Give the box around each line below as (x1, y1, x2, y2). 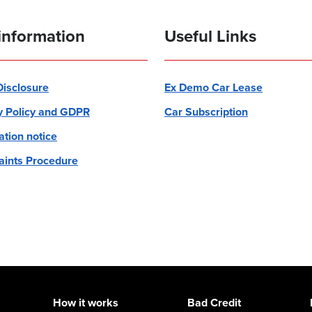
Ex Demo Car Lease (164, 79, 263, 95)
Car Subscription (164, 104, 248, 120)
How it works (53, 295, 119, 311)
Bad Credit (187, 295, 241, 311)
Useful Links (164, 24, 256, 48)
